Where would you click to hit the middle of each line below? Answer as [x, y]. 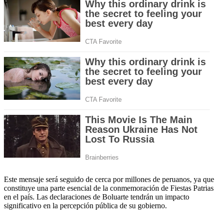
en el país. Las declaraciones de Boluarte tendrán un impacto [97, 197]
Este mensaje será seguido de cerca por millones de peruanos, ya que [109, 179]
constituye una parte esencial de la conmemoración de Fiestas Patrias [109, 188]
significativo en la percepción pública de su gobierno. [85, 205]
